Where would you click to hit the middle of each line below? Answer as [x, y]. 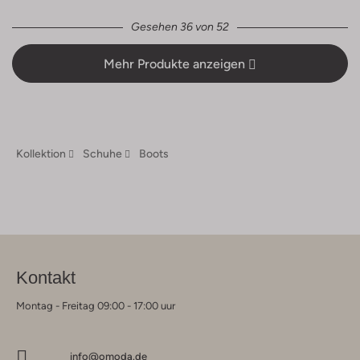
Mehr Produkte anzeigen [176, 64]
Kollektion [41, 154]
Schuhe [102, 154]
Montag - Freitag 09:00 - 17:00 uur [96, 306]
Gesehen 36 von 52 [180, 27]
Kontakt [46, 278]
